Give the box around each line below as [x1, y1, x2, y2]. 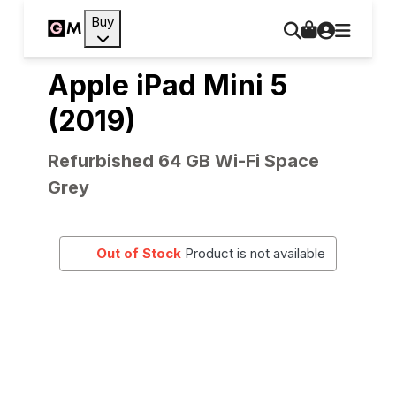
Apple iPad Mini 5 [47, 68, 287, 103]
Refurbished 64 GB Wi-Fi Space [47, 150, 319, 171]
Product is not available [185, 245, 326, 262]
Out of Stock [96, 245, 182, 262]
